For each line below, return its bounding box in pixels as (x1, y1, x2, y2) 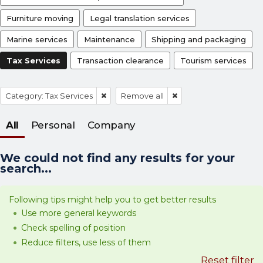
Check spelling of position (21, 222, 126, 233)
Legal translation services (90, 13, 190, 23)
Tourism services (180, 55, 247, 65)
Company (87, 119, 135, 131)
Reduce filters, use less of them (21, 237, 151, 248)
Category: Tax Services (5, 90, 93, 100)
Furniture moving (6, 13, 73, 23)
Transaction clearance (77, 55, 164, 65)
